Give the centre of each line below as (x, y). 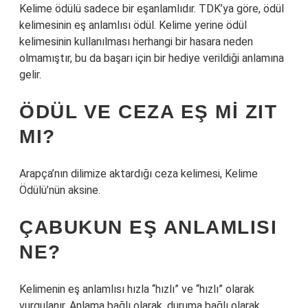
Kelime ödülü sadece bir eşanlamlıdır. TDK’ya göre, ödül (152, 9)
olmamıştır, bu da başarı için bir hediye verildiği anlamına (152, 58)
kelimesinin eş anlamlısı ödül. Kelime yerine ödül (133, 25)
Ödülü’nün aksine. (60, 190)
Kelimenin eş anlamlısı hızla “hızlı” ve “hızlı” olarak (137, 289)
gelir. (30, 75)
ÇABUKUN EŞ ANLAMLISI (148, 227)
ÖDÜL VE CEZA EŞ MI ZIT (148, 112)
